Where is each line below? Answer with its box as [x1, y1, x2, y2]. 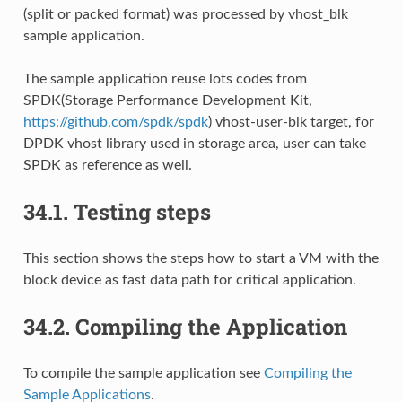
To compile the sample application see [22, 365, 264, 380]
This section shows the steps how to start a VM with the [22, 250, 379, 266]
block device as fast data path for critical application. [22, 272, 356, 287]
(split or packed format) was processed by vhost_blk [22, 6, 348, 22]
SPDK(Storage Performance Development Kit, [22, 92, 312, 108]
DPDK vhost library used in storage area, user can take [22, 135, 366, 151]
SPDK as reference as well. [22, 157, 192, 172]
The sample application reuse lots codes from [22, 71, 307, 86]
